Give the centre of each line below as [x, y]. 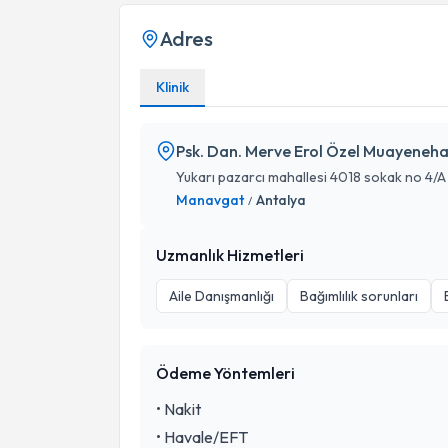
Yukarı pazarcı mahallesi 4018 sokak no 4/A [311, 177]
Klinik [172, 87]
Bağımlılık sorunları [359, 296]
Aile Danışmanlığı [221, 296]
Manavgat [210, 200]
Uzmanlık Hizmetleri [230, 255]
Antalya [281, 200]
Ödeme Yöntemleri [225, 373]
